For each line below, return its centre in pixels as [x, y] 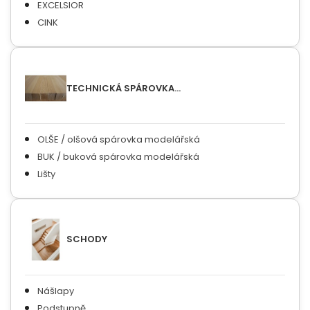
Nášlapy [56, 291]
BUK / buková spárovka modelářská [118, 156]
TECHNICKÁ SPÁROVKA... [124, 88]
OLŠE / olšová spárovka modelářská [119, 139]
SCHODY [87, 239]
